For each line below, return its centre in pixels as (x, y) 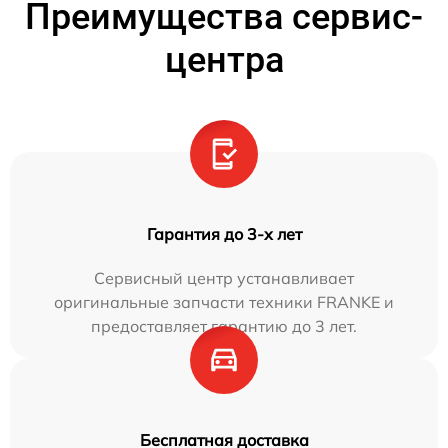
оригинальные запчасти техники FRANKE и (224, 301)
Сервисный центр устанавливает (224, 277)
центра (224, 59)
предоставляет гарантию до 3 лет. (224, 325)
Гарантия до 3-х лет (224, 233)
